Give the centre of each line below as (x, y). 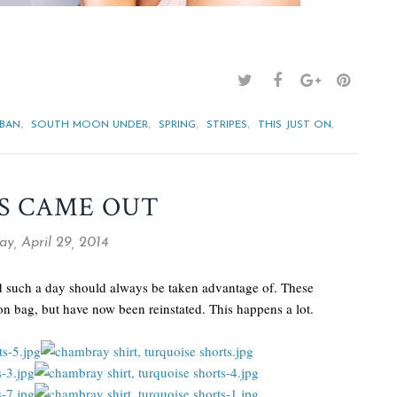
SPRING (177, 125)
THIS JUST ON (295, 125)
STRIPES (227, 125)
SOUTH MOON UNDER (90, 125)
